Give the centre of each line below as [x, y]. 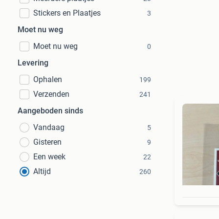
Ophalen [48, 79]
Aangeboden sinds [50, 111]
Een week [49, 157]
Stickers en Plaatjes [67, 13]
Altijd [42, 171]
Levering [33, 63]
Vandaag [49, 127]
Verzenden [51, 94]
